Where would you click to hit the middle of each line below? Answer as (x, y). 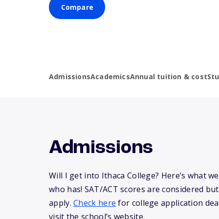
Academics (110, 77)
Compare (77, 7)
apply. (61, 203)
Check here (95, 203)
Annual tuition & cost (169, 77)
